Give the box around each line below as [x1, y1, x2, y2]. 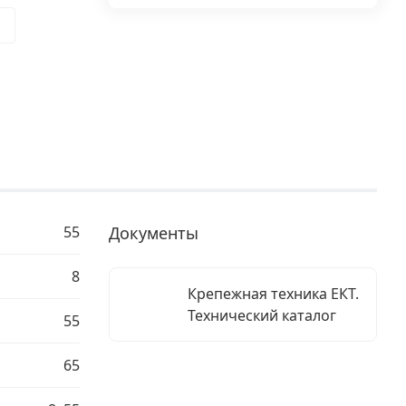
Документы [109, 222, 198, 244]
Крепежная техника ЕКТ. [187, 284, 359, 304]
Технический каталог [187, 305, 336, 325]
